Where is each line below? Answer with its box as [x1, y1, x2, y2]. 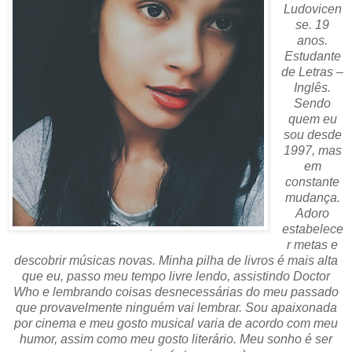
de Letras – [281, 64, 344, 79]
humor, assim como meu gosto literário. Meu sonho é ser [20, 332, 332, 346]
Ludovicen [283, 2, 342, 16]
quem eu [288, 112, 337, 126]
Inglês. [294, 80, 332, 94]
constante [285, 174, 340, 189]
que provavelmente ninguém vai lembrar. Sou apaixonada [15, 300, 337, 314]
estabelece [281, 222, 343, 236]
